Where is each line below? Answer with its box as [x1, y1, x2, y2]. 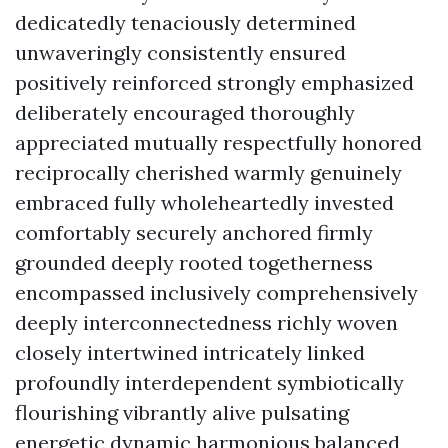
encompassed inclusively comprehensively [15, 279, 418, 305]
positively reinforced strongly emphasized [15, 69, 414, 95]
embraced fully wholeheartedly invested [15, 189, 394, 215]
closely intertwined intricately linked [15, 339, 365, 365]
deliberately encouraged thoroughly [15, 99, 355, 125]
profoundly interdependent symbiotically [15, 369, 404, 395]
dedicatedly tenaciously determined [15, 9, 356, 35]
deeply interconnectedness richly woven [15, 309, 398, 335]
